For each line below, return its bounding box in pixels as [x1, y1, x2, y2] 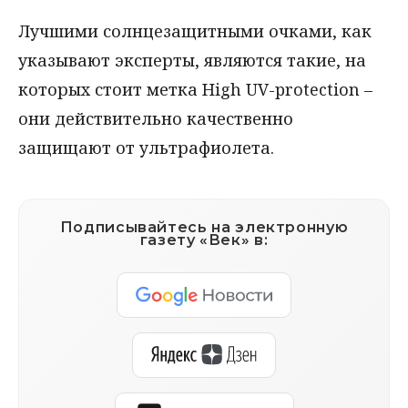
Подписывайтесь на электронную [59, 218, 349, 236]
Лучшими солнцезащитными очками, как [18, 19, 372, 42]
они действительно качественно [18, 107, 293, 129]
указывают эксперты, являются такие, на [18, 48, 366, 71]
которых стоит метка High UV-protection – [18, 77, 372, 100]
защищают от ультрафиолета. [18, 136, 274, 158]
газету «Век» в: [139, 230, 269, 249]
